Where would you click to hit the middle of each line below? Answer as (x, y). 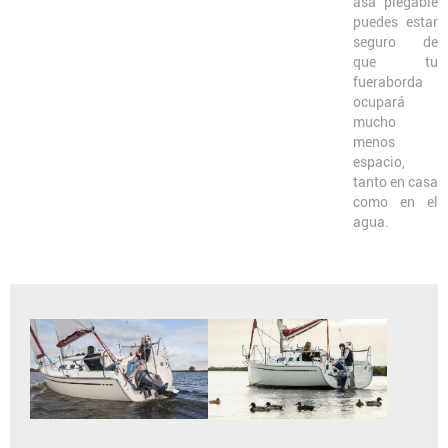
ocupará (379, 101)
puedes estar (395, 21)
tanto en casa (395, 181)
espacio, (379, 161)
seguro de (395, 41)
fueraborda (388, 81)
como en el (395, 201)
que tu (395, 61)
